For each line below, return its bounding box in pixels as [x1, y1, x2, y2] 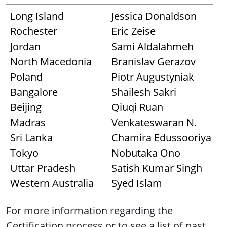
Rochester [10, 24, 57, 38]
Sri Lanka [10, 131, 53, 144]
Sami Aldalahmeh [111, 40, 194, 53]
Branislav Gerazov [111, 55, 196, 68]
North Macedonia [10, 55, 92, 68]
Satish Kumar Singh [111, 161, 202, 175]
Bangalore [10, 85, 58, 99]
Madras [10, 116, 46, 129]
